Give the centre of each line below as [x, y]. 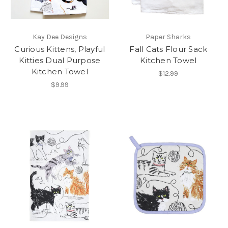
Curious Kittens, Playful [60, 49]
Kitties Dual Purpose [60, 60]
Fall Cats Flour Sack [168, 49]
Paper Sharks [168, 37]
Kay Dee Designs [60, 37]
